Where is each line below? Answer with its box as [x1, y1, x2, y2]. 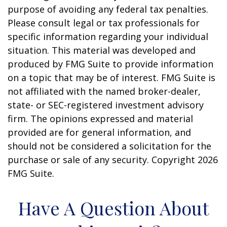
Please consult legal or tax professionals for [8, 16, 200, 29]
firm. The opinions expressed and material [8, 112, 193, 125]
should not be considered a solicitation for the [8, 139, 211, 152]
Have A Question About [18, 195, 209, 220]
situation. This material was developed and [8, 44, 196, 56]
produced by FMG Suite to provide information [8, 57, 213, 70]
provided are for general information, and [8, 126, 191, 138]
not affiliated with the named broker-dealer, [8, 85, 201, 97]
